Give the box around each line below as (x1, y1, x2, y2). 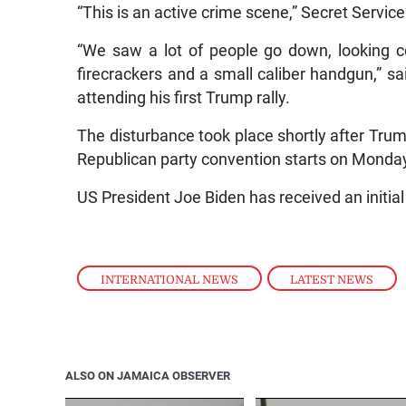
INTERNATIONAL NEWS (101, 272, 239, 286)
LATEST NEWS (290, 272, 374, 286)
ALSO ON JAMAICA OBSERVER (65, 368, 230, 382)
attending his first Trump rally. (77, 89, 291, 108)
